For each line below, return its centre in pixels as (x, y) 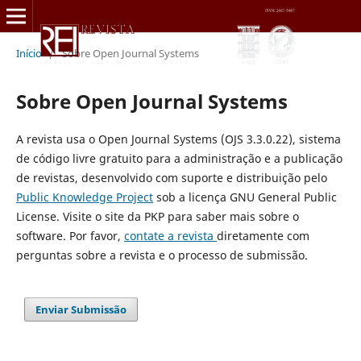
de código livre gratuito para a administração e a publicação (179, 158)
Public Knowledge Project (84, 197)
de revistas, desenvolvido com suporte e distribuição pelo (171, 177)
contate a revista (170, 235)
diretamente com (263, 235)
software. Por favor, (70, 235)
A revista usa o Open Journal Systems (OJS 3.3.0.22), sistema (178, 139)
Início (29, 53)
